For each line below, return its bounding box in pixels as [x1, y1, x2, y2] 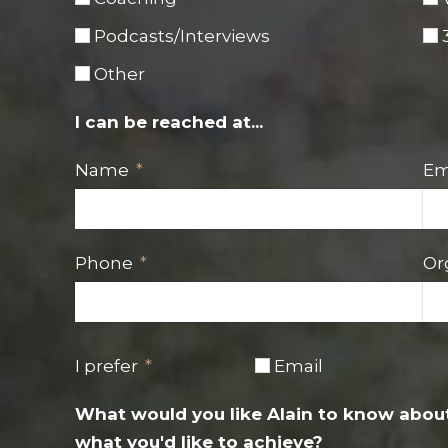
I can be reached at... [75, 111, 263, 132]
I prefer [75, 355, 138, 376]
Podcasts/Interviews [94, 25, 270, 46]
